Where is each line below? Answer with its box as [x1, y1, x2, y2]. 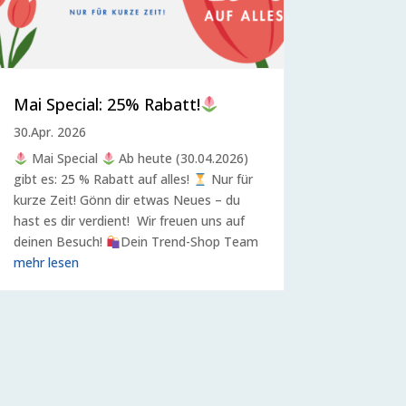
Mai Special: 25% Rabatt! [13, 93, 200, 116]
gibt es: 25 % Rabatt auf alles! [13, 170, 193, 188]
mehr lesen [13, 254, 79, 272]
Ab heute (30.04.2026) [115, 150, 249, 168]
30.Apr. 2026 [13, 123, 86, 141]
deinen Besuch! [13, 233, 106, 251]
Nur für [207, 170, 253, 188]
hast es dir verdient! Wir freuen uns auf [13, 212, 245, 230]
